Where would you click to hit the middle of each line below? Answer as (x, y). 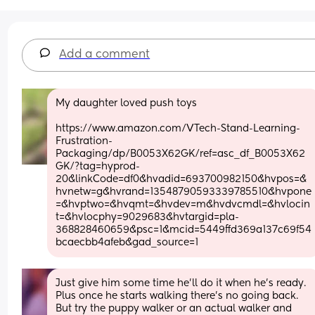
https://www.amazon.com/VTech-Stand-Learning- (178, 128)
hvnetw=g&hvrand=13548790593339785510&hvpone (184, 192)
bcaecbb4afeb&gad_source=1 (127, 242)
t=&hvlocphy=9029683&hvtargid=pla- (148, 217)
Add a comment (105, 54)
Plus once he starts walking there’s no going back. (177, 296)
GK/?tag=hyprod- (98, 166)
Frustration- (84, 141)
